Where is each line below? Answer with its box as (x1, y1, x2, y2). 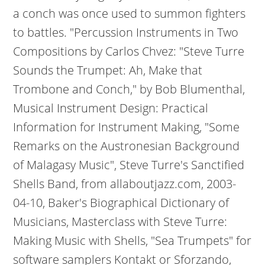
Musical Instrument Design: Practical (13, 100, 209, 116)
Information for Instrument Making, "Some (13, 119, 240, 135)
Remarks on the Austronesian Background (13, 138, 240, 154)
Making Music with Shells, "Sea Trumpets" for (13, 232, 252, 248)
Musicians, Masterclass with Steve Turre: (13, 214, 228, 230)
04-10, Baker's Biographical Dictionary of (13, 195, 230, 211)
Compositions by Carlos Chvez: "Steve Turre (13, 43, 245, 59)
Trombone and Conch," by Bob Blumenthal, (13, 81, 245, 97)
